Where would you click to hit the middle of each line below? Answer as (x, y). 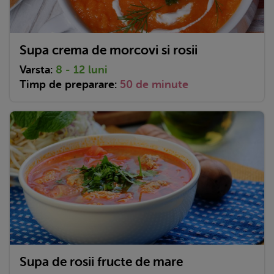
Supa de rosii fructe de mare (101, 262)
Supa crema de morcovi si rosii (109, 50)
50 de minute (154, 85)
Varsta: (38, 70)
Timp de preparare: (70, 85)
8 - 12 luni (82, 70)
